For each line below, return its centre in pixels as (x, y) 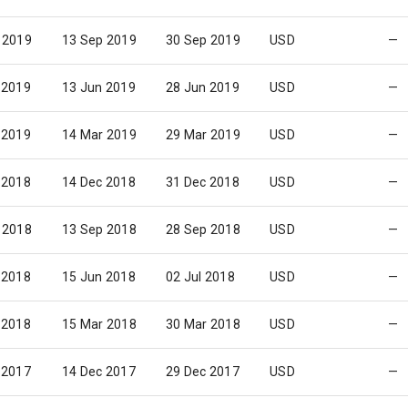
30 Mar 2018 (203, 324)
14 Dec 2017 (99, 372)
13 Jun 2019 (99, 87)
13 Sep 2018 (99, 229)
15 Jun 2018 (99, 277)
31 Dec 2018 (203, 182)
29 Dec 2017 (203, 372)
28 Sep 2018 (203, 229)
